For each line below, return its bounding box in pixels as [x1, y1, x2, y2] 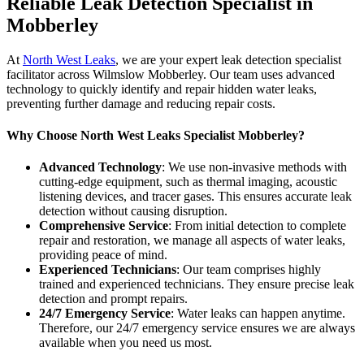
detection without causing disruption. [39, 204, 227, 219]
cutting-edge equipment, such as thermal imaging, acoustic [39, 175, 337, 189]
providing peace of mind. [39, 248, 167, 262]
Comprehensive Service [39, 219, 168, 233]
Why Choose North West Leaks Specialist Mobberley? [6, 128, 305, 142]
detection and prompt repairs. [39, 292, 188, 306]
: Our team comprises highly [176, 262, 321, 277]
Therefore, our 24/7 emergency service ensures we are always [39, 321, 355, 336]
